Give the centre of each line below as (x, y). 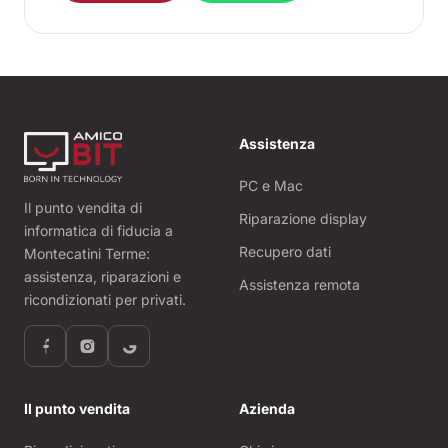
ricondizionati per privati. (105, 300)
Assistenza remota (299, 285)
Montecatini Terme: (87, 254)
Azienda (267, 409)
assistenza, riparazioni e (102, 277)
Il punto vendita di (83, 208)
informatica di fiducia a (98, 231)
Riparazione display (303, 219)
